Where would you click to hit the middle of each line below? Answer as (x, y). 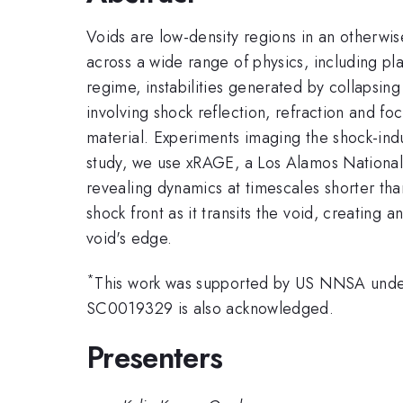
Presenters (155, 357)
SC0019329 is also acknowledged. (210, 309)
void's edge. (130, 238)
